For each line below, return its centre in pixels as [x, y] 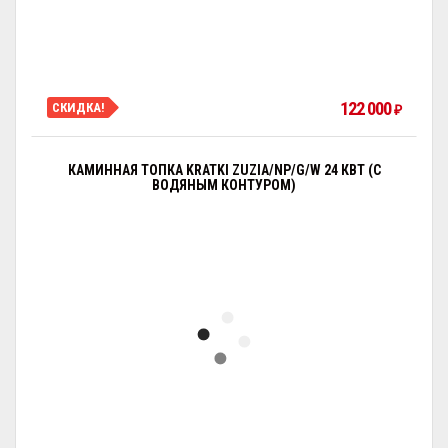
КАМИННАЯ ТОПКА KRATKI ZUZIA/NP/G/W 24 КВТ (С [224, 170]
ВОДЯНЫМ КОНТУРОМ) [224, 185]
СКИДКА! [78, 107]
